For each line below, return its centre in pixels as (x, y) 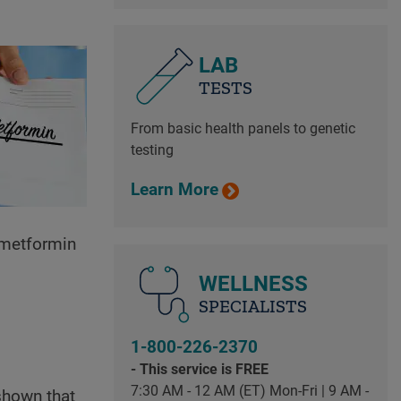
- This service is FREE (199, 369)
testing (152, 150)
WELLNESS (253, 283)
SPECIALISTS (252, 306)
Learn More (174, 190)
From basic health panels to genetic (243, 129)
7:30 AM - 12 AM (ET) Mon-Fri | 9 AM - (249, 390)
